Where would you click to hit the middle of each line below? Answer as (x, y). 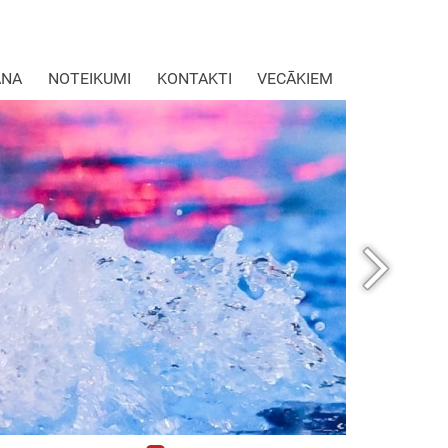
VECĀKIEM (295, 78)
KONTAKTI (194, 78)
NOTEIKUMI (90, 78)
